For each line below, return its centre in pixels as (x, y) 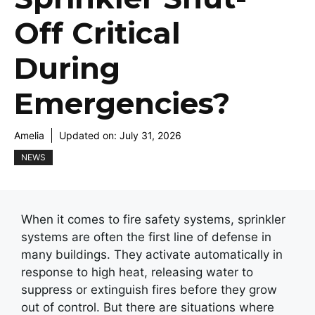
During (67, 68)
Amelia (29, 135)
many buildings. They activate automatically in (152, 255)
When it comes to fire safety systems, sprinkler (153, 219)
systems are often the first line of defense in (146, 237)
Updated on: (89, 135)
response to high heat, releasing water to (137, 272)
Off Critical (97, 33)
